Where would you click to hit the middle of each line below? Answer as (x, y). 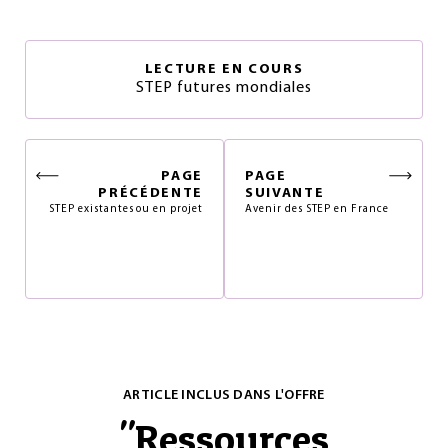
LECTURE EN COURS (224, 69)
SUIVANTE (285, 193)
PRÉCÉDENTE (150, 193)
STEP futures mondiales (224, 88)
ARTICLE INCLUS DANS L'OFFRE (224, 395)
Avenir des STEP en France (317, 209)
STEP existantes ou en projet (126, 209)
